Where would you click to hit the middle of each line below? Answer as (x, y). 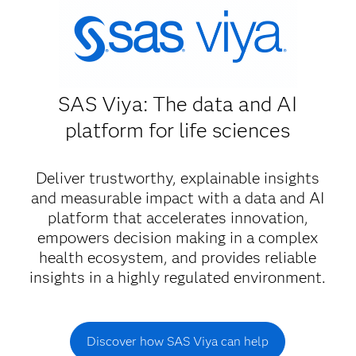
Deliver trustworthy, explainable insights (178, 178)
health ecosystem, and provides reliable (178, 258)
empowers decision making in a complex (178, 238)
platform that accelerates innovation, (178, 218)
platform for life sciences (178, 131)
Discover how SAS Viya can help (178, 342)
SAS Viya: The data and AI (178, 104)
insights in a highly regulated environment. (178, 278)
